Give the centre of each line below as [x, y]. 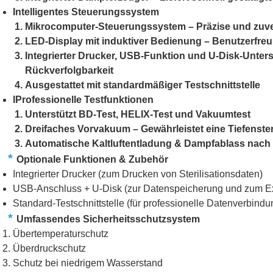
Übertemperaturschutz [61, 234]
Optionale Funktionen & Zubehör [92, 160]
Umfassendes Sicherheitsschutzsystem [108, 219]
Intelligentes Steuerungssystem [86, 12]
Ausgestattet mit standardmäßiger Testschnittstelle [143, 85]
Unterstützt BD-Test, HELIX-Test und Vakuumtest [138, 115]
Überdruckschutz [49, 249]
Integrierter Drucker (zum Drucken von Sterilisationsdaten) [138, 174]
